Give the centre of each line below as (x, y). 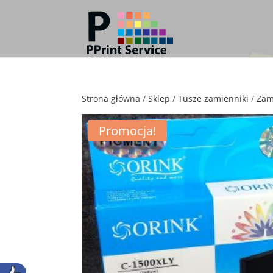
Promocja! (128, 131)
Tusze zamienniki (214, 98)
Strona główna (111, 98)
